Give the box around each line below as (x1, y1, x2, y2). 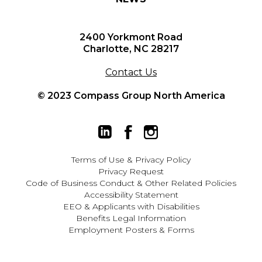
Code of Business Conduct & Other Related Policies (26, 178, 236, 188)
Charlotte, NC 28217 (83, 43, 179, 54)
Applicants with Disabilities (92, 201, 199, 212)
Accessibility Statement (84, 189, 178, 200)
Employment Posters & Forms (68, 225, 194, 235)
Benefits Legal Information (76, 213, 186, 223)
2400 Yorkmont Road (80, 32, 182, 43)
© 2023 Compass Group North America (37, 90, 225, 101)
